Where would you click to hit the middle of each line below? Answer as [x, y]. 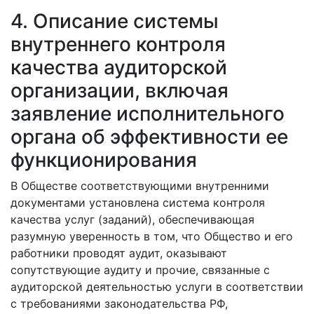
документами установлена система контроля [138, 203]
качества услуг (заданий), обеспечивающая [132, 219]
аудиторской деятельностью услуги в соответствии [157, 287]
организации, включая [120, 90]
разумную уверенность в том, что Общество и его [152, 236]
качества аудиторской [119, 67]
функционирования [104, 160]
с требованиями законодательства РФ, [119, 303]
